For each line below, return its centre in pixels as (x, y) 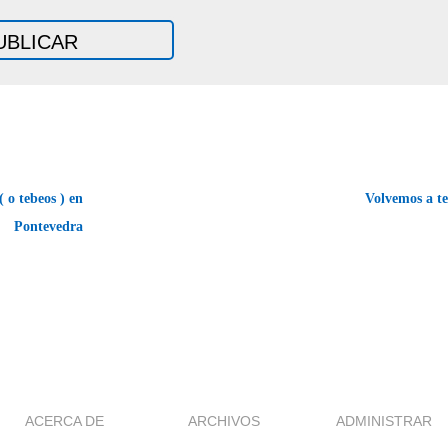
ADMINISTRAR (384, 420)
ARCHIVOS (224, 420)
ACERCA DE (64, 420)
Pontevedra (48, 226)
